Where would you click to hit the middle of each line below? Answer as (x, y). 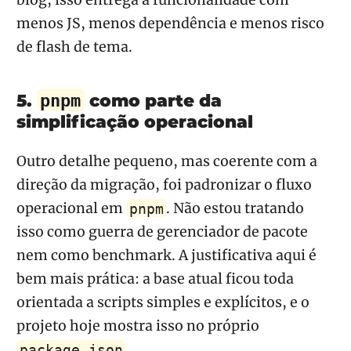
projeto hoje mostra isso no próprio (138, 326)
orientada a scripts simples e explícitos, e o (163, 303)
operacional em (71, 209)
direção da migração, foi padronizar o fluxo (164, 185)
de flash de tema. (74, 47)
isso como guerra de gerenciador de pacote (162, 232)
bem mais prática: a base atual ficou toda (155, 279)
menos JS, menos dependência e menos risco (170, 24)
